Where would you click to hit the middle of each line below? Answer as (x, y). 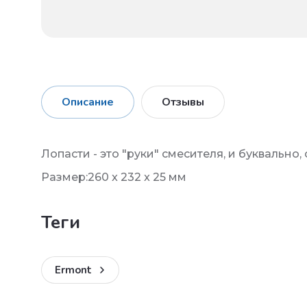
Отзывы (183, 102)
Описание (88, 102)
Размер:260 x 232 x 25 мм (114, 177)
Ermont (73, 270)
